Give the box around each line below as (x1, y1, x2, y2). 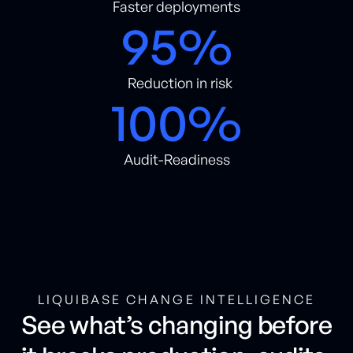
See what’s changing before (20, 308, 333, 340)
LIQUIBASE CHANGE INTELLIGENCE (37, 291, 316, 307)
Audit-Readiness (123, 150, 230, 168)
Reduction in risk (121, 73, 232, 91)
